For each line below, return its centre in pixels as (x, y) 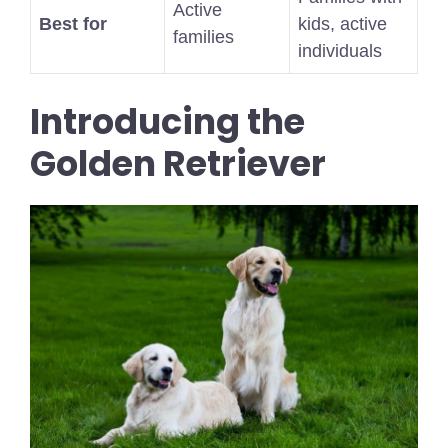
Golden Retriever (178, 164)
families (203, 37)
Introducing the (167, 122)
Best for (73, 24)
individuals (340, 51)
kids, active (342, 24)
